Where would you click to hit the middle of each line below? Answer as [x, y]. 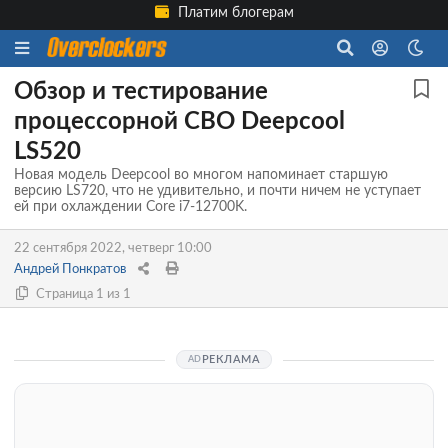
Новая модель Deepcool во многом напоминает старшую [201, 174]
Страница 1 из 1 [82, 293]
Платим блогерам [234, 13]
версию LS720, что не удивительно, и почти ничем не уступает [217, 190]
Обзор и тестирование [141, 91]
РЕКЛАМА [231, 359]
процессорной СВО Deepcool [179, 121]
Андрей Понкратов [71, 268]
